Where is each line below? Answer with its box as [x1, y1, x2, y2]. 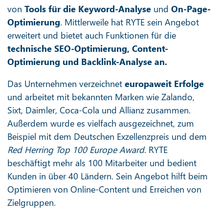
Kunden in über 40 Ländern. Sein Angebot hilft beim [7, 170, 208, 182]
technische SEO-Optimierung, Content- [7, 42, 168, 54]
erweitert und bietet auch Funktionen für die [7, 29, 176, 41]
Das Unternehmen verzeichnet [7, 77, 125, 89]
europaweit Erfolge [125, 77, 204, 89]
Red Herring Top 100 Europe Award [7, 143, 144, 155]
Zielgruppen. [7, 196, 56, 208]
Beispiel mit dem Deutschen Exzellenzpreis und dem [7, 130, 207, 142]
